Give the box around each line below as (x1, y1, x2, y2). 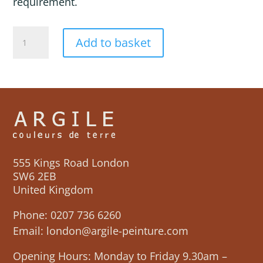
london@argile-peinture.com (46, 224, 189, 238)
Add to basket (75, 34, 151, 50)
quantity (12, 41, 46, 52)
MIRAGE (12, 27, 44, 39)
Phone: (13, 208, 51, 222)
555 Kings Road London (13, 156, 130, 170)
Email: (13, 224, 47, 238)
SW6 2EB (13, 169, 57, 184)
